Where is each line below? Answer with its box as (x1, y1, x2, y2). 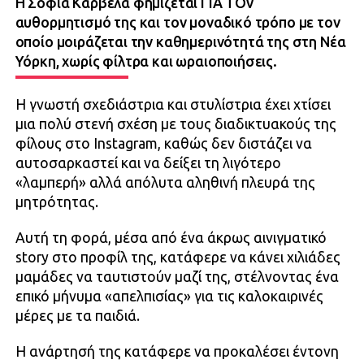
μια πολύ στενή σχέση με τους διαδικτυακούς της (15, 115, 336, 132)
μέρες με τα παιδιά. (15, 307, 140, 323)
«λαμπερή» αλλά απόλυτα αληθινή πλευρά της (15, 174, 315, 190)
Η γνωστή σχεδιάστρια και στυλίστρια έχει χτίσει (15, 96, 331, 112)
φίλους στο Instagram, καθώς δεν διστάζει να (15, 135, 312, 151)
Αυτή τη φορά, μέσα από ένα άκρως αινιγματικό (15, 229, 327, 245)
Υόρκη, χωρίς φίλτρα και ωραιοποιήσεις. (15, 53, 277, 69)
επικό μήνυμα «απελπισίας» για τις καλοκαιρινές (15, 288, 323, 304)
